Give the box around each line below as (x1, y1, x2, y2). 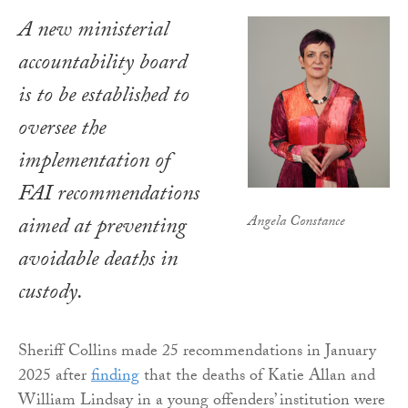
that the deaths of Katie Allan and (139, 363, 375, 393)
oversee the (18, 112, 106, 150)
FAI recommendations (18, 178, 199, 216)
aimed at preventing (18, 210, 186, 249)
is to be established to (18, 79, 189, 117)
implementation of (18, 145, 170, 183)
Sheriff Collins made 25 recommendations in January (18, 339, 376, 368)
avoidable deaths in (18, 243, 178, 281)
